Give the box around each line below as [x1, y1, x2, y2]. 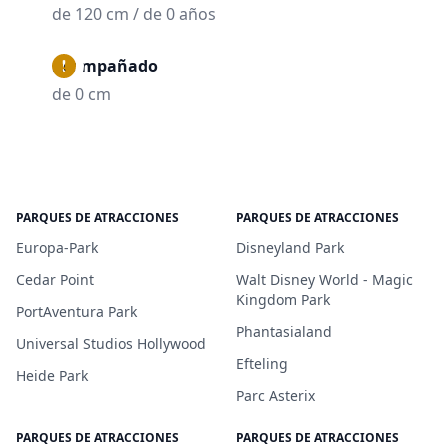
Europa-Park [16, 238, 98, 257]
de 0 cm [52, 83, 111, 105]
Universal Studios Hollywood [16, 334, 206, 353]
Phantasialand [236, 322, 332, 341]
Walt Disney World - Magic [236, 270, 413, 289]
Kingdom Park [236, 290, 330, 309]
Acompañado [52, 55, 158, 77]
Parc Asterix [236, 386, 315, 405]
